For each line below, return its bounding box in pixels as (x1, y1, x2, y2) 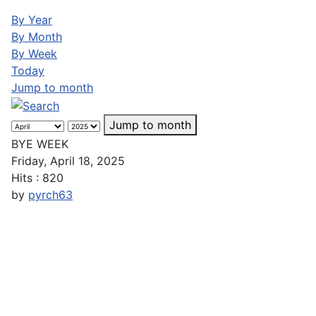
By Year (11, 13, 52, 27)
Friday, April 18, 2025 (11, 153, 125, 168)
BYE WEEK (11, 136, 68, 151)
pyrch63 (28, 187, 73, 202)
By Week (11, 47, 57, 61)
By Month (11, 30, 62, 44)
